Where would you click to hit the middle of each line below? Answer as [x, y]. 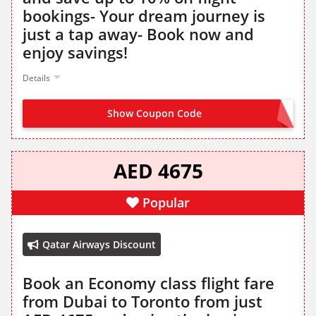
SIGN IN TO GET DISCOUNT [224, 115]
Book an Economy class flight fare [148, 283]
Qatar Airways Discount [99, 245]
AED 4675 [158, 171]
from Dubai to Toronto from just [142, 302]
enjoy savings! [75, 53]
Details [36, 78]
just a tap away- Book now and [138, 34]
